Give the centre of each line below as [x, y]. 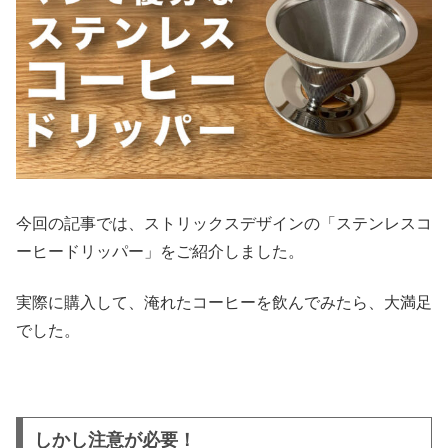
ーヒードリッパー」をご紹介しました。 [160, 252]
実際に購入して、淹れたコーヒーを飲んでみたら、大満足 [224, 302]
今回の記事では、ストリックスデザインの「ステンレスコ [224, 224]
